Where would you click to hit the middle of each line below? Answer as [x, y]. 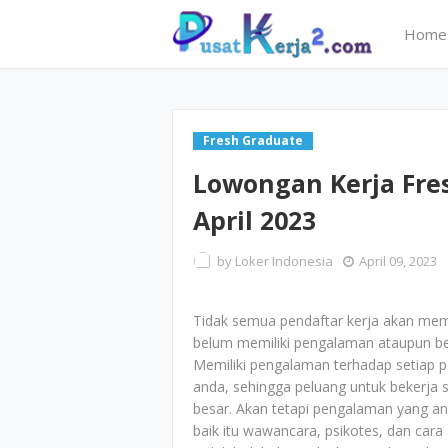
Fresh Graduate [253, 140]
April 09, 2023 [398, 261]
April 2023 [254, 220]
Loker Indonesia [284, 261]
